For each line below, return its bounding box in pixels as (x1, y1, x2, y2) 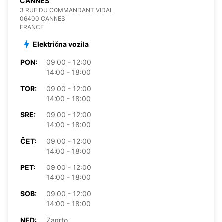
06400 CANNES (20, 14, 65, 22)
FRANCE (20, 23, 44, 31)
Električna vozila (33, 39, 89, 48)
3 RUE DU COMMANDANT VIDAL (20, 6, 113, 14)
